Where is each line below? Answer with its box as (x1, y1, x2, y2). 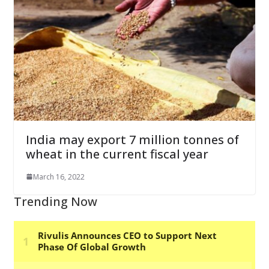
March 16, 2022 (32, 171, 85, 182)
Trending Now (13, 193, 97, 210)
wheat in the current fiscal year (25, 145, 208, 162)
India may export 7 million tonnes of (25, 131, 239, 148)
